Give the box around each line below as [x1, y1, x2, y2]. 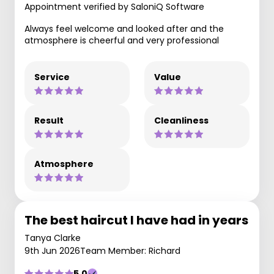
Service [34, 71, 70, 83]
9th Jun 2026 [24, 245, 80, 257]
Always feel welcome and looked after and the [24, 23, 224, 35]
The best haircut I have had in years [24, 212, 248, 229]
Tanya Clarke [24, 232, 81, 244]
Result [34, 114, 64, 127]
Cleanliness [154, 114, 209, 127]
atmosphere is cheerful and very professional [24, 34, 219, 46]
